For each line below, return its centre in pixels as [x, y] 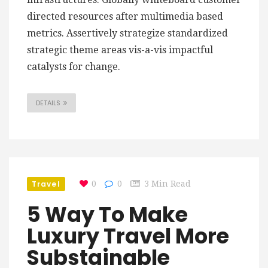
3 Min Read [167, 184]
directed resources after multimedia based [125, 17]
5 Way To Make [107, 215]
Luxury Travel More [128, 236]
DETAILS [48, 103]
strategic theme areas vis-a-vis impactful [120, 50]
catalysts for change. [74, 67]
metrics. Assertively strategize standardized [127, 33]
